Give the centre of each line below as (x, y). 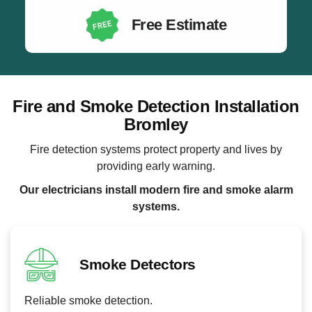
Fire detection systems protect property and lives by (156, 149)
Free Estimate (179, 25)
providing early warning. (156, 166)
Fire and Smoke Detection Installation (156, 107)
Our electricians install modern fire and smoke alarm (156, 190)
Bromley (156, 125)
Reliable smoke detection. (88, 300)
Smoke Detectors (138, 264)
